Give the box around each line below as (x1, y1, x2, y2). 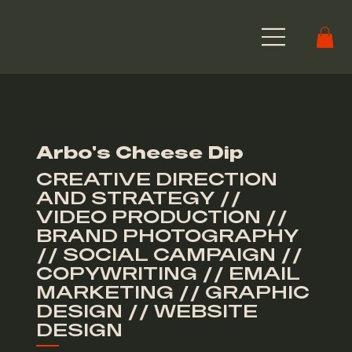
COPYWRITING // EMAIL (35, 268, 300, 284)
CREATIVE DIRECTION (35, 174, 277, 189)
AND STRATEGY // (35, 192, 241, 208)
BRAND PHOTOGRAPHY (35, 230, 299, 246)
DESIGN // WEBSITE (35, 306, 258, 321)
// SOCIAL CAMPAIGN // (35, 249, 302, 265)
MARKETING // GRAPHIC (35, 287, 310, 302)
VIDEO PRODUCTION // (35, 211, 288, 227)
